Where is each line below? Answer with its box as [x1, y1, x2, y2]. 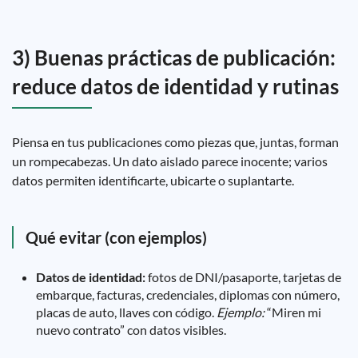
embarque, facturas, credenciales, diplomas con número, [36, 287, 340, 302]
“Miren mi [265, 304, 321, 320]
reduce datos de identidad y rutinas [12, 74, 339, 99]
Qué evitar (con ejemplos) [26, 228, 207, 247]
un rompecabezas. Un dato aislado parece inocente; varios [12, 153, 328, 169]
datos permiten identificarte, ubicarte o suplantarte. [12, 173, 294, 188]
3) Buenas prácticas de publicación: [12, 45, 336, 70]
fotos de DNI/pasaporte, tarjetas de [145, 269, 341, 284]
